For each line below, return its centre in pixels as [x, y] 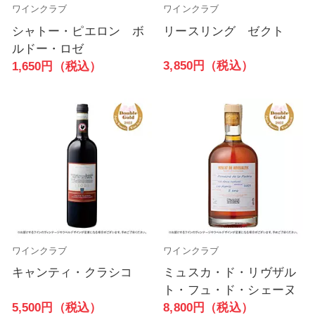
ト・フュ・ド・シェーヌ [230, 290]
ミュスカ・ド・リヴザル [230, 273]
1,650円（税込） [57, 66]
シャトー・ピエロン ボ [78, 31]
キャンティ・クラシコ [72, 273]
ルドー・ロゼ [48, 49]
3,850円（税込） [208, 66]
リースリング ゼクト [224, 31]
